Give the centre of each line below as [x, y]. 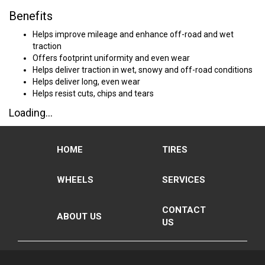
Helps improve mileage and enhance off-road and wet [133, 34]
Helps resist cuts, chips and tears [93, 93]
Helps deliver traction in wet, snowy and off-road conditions [143, 70]
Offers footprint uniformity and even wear [111, 58]
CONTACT [184, 210]
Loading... [31, 113]
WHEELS [75, 180]
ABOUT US [79, 216]
